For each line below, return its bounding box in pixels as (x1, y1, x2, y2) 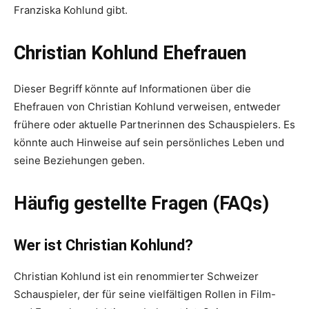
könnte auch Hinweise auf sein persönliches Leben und (14, 135, 284, 149)
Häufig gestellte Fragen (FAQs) (14, 192, 269, 215)
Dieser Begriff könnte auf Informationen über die (14, 81, 251, 95)
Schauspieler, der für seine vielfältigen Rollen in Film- (14, 287, 276, 301)
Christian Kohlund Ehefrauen (14, 41, 246, 64)
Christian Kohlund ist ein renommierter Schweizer (14, 269, 259, 283)
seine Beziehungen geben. (14, 153, 145, 167)
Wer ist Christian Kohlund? (14, 236, 193, 254)
